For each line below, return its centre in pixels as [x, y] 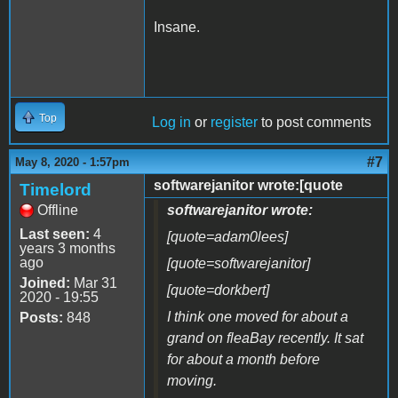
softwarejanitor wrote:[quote [248, 186]
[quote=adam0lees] [227, 237]
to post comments [314, 123]
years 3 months [68, 249]
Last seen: [55, 235]
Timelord [56, 190]
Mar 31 [94, 283]
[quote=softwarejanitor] [239, 264]
